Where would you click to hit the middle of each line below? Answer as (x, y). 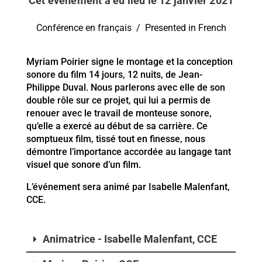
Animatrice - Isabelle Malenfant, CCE (130, 239)
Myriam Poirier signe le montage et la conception (130, 62)
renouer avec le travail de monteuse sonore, (119, 113)
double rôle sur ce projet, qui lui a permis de (118, 101)
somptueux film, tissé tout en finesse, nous (116, 139)
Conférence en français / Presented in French (131, 28)
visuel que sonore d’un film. (84, 165)
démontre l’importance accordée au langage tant (129, 152)
